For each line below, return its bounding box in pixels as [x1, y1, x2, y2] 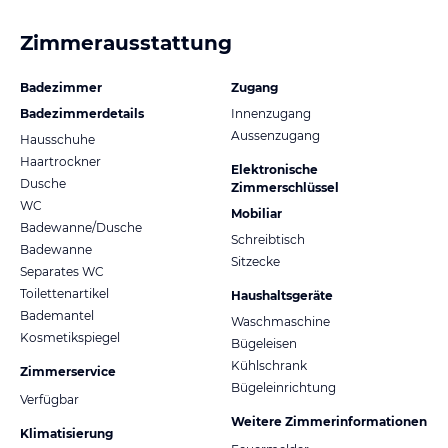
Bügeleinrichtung [231, 379, 336, 395]
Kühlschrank [231, 357, 307, 373]
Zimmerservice [20, 363, 116, 379]
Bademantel [20, 307, 94, 323]
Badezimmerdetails [20, 105, 144, 121]
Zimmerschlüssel [231, 179, 339, 195]
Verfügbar [20, 391, 79, 407]
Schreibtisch [231, 231, 305, 247]
